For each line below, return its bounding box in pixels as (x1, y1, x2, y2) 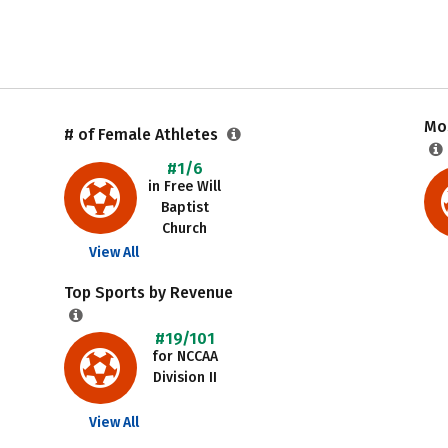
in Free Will (148, 178, 222, 195)
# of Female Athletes (63, 125, 222, 144)
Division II (152, 369, 217, 386)
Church (162, 220, 208, 237)
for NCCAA (151, 348, 218, 365)
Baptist (160, 199, 209, 216)
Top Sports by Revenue (63, 283, 233, 302)
